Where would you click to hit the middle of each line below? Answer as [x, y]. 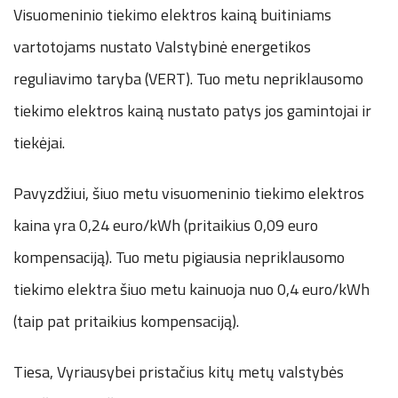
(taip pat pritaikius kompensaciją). [126, 321]
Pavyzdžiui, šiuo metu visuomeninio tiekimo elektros [189, 193]
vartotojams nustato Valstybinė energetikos [162, 46]
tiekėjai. [39, 142]
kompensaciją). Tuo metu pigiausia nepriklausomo [179, 257]
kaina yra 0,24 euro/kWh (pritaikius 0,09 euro [166, 225]
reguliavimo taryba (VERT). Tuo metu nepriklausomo [188, 78]
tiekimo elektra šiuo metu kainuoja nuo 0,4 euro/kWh [191, 289]
